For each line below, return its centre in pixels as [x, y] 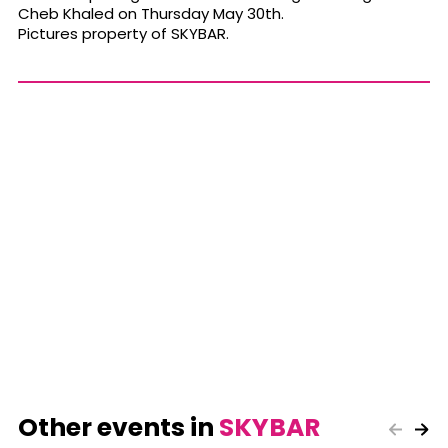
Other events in [118, 428]
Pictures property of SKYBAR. [123, 34]
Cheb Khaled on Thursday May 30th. [151, 14]
